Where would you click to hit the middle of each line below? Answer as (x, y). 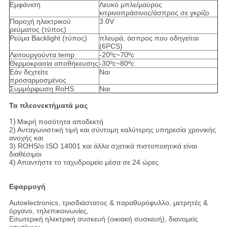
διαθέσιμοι (25, 154)
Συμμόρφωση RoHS (42, 89)
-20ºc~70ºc (117, 55)
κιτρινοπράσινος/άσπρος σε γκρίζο (154, 13)
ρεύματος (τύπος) (38, 30)
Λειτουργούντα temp (42, 55)
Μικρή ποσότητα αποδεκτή (60, 122)
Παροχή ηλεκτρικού (40, 22)
